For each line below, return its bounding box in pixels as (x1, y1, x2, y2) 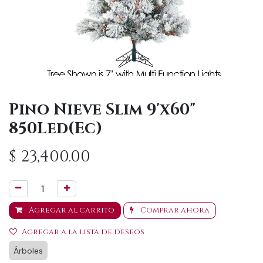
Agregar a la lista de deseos (22, 227, 144, 237)
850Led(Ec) (9, 118, 103, 139)
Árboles (14, 245, 43, 256)
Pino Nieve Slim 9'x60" (9, 99, 195, 120)
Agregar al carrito (27, 205, 114, 215)
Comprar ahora (139, 205, 210, 215)
